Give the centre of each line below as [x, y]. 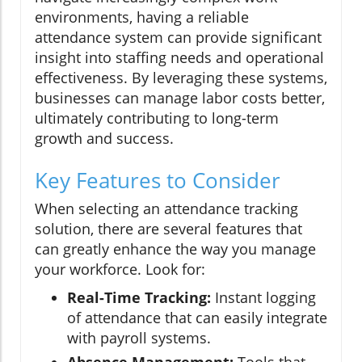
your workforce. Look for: [120, 269]
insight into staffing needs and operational [179, 58]
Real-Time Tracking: [139, 298]
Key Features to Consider [158, 181]
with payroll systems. [139, 338]
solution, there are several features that [168, 229]
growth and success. [104, 139]
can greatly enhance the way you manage [175, 249]
